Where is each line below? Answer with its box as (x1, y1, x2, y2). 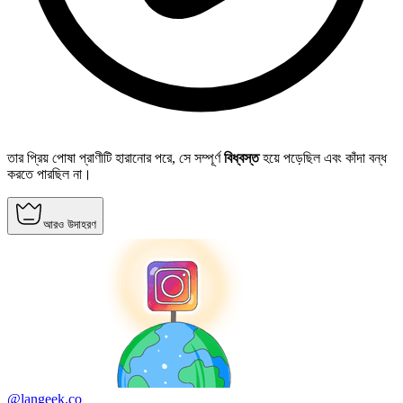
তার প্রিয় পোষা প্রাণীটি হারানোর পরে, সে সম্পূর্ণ (7, 150, 224, 166)
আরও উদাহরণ (43, 218, 96, 232)
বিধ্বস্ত (224, 150, 259, 166)
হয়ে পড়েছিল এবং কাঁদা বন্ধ (259, 150, 387, 166)
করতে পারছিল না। (7, 166, 92, 183)
